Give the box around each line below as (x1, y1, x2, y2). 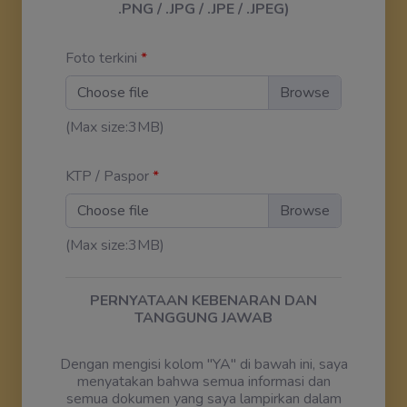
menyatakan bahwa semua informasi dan (76, 371, 331, 392)
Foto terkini (65, 47, 141, 68)
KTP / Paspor (65, 165, 149, 186)
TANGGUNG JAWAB (134, 307, 273, 328)
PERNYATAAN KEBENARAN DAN (90, 290, 317, 311)
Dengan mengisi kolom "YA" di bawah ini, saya (59, 353, 348, 374)
